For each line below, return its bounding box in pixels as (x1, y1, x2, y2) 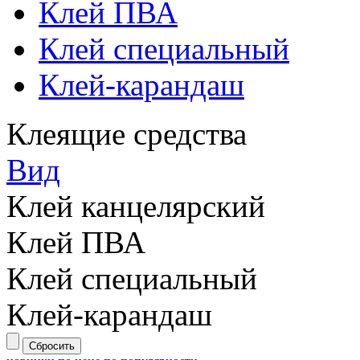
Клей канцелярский (6, 189, 265, 223)
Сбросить (29, 340, 75, 352)
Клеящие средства (6, 117, 247, 151)
